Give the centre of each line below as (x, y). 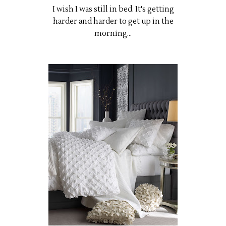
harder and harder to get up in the (113, 21)
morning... (113, 33)
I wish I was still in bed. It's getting (113, 9)
